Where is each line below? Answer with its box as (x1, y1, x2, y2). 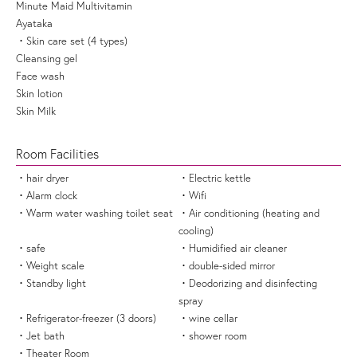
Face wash (16, 69, 65, 82)
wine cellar (189, 311, 237, 324)
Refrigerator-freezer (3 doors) (26, 311, 156, 324)
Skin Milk (16, 104, 56, 117)
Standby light (26, 276, 86, 289)
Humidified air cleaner (189, 241, 287, 254)
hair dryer (26, 171, 69, 184)
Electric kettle (189, 171, 251, 184)
